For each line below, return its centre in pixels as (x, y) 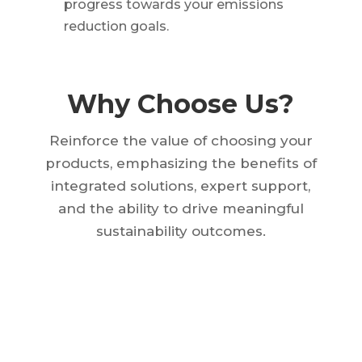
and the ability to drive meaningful (181, 209)
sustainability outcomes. (181, 232)
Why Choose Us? (181, 104)
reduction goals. (116, 27)
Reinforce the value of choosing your (181, 141)
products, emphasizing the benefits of (181, 164)
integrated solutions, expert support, (181, 186)
